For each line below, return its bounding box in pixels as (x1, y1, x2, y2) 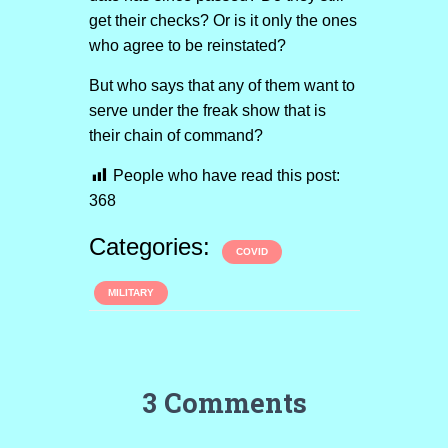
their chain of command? (88, 127, 263, 144)
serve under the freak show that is (88, 102, 326, 119)
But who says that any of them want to (88, 77, 355, 94)
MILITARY (107, 287, 154, 298)
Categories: (88, 233, 217, 260)
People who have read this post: (112, 167, 340, 184)
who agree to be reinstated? (88, 37, 286, 54)
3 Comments (141, 385, 307, 420)
